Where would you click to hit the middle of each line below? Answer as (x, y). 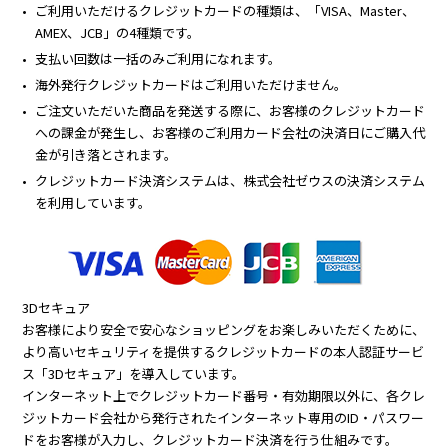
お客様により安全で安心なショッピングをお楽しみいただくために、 (224, 329)
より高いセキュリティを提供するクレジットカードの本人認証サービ (223, 351)
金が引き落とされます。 (106, 154)
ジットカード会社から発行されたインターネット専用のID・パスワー (223, 417)
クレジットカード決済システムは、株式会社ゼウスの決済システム (230, 180)
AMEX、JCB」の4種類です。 (118, 32)
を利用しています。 (93, 202)
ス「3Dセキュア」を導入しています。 (134, 373)
